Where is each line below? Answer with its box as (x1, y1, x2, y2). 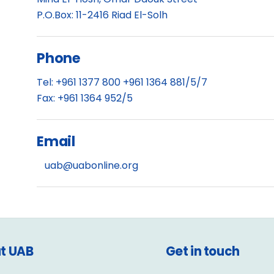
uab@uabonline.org (44, 158, 138, 173)
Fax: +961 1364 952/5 (37, 91, 133, 106)
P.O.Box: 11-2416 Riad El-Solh (37, 8, 168, 23)
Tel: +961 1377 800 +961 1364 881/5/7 (37, 75, 208, 90)
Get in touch (165, 243, 240, 261)
